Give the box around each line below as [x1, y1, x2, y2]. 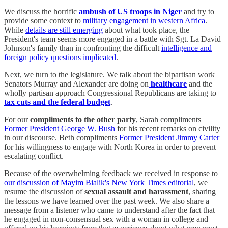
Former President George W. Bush [4, 124, 115, 133]
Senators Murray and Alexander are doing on [4, 79, 149, 89]
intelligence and [161, 44, 212, 53]
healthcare [149, 79, 187, 89]
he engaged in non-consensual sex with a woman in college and [4, 215, 208, 224]
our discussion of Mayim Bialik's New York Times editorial [4, 178, 194, 187]
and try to [182, 7, 214, 16]
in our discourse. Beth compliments [4, 133, 119, 142]
